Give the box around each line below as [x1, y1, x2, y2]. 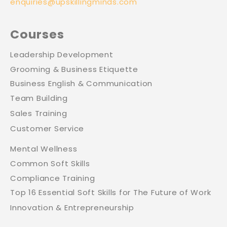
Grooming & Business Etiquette [10, 63, 138, 74]
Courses [10, 25, 64, 43]
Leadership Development [10, 49, 113, 60]
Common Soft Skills [10, 158, 90, 169]
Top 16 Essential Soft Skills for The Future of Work [10, 187, 211, 198]
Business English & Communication [10, 78, 153, 89]
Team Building [10, 93, 68, 103]
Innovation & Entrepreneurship [10, 202, 134, 213]
